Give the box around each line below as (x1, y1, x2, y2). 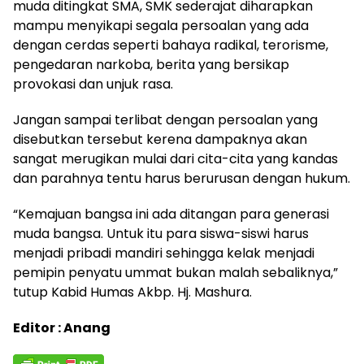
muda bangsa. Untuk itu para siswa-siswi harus (13, 224, 309, 244)
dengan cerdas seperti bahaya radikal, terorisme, (13, 36, 328, 55)
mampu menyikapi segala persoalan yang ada (13, 16, 309, 36)
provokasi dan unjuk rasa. (13, 75, 173, 94)
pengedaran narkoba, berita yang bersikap (13, 55, 289, 75)
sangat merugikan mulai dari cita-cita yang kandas (13, 149, 338, 169)
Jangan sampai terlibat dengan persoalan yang (13, 110, 318, 130)
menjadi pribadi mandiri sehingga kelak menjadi (13, 244, 314, 263)
